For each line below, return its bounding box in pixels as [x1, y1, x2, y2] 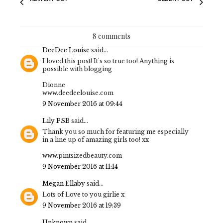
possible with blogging [42, 65, 112, 73]
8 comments [93, 31, 130, 41]
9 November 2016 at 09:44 [42, 100, 122, 108]
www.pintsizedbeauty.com [42, 151, 122, 159]
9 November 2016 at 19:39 [42, 201, 121, 209]
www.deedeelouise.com [42, 89, 113, 97]
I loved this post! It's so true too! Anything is [42, 57, 174, 65]
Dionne [42, 81, 65, 89]
